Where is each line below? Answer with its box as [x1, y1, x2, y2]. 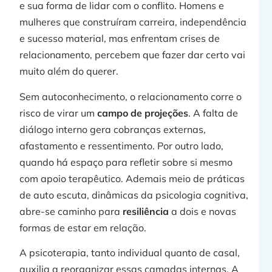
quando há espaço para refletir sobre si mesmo [19, 155, 233, 168]
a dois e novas [169, 205, 237, 217]
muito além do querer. [19, 65, 119, 78]
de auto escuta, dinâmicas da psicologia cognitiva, [19, 188, 249, 201]
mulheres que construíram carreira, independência [19, 16, 247, 29]
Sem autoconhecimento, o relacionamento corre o [19, 90, 242, 103]
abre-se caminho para [19, 205, 123, 217]
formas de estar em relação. [19, 221, 147, 234]
